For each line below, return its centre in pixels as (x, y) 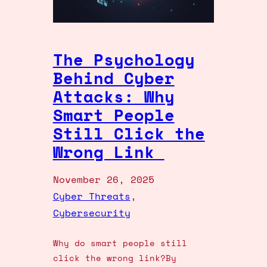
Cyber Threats (91, 196)
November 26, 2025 (103, 179)
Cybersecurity (91, 212)
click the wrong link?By (114, 257)
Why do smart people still (120, 243)
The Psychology (124, 59)
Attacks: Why (114, 96)
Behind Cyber (114, 78)
